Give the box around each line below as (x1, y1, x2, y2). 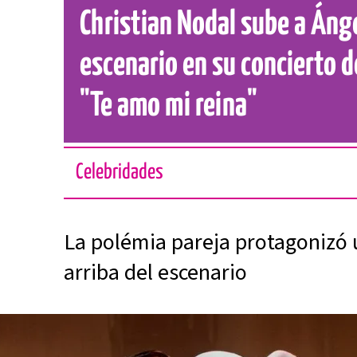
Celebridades (76, 162, 164, 183)
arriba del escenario (64, 257, 248, 288)
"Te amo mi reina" (80, 90, 258, 123)
